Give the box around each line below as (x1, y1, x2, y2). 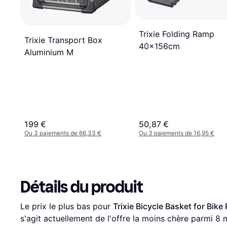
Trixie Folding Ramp (139, 28, 214, 39)
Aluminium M (24, 47, 73, 57)
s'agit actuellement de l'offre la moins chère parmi (20, 213, 215, 224)
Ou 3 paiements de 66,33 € (24, 129, 101, 137)
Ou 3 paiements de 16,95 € (139, 129, 214, 137)
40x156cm (139, 41, 180, 51)
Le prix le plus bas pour (20, 201, 113, 212)
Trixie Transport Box (24, 34, 102, 45)
